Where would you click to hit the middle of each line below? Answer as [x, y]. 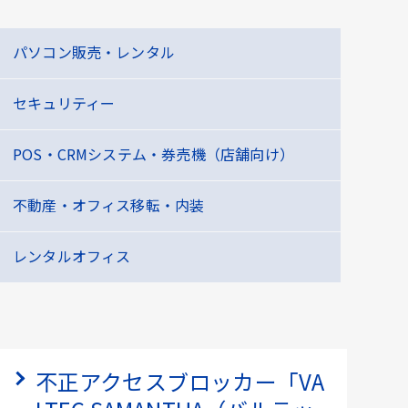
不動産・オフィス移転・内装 [108, 205]
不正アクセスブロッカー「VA [180, 381]
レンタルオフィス [71, 256]
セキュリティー [64, 103]
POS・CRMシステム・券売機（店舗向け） [153, 154]
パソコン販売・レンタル [94, 52]
